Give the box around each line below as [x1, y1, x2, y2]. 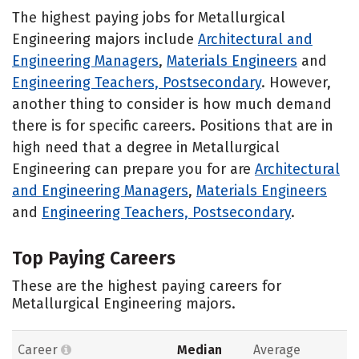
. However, [261, 73, 331, 91]
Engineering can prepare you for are [12, 159, 255, 178]
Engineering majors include [12, 30, 198, 48]
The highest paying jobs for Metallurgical [12, 8, 285, 26]
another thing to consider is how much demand [12, 95, 332, 113]
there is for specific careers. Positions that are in [12, 116, 333, 135]
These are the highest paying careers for [12, 276, 281, 295]
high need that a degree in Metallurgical [12, 138, 280, 156]
